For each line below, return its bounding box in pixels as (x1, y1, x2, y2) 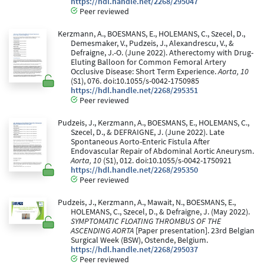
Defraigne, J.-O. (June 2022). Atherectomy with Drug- (71, 48, 253, 58)
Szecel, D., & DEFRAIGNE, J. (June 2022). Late (71, 127, 225, 138)
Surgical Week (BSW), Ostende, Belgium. (71, 235, 208, 246)
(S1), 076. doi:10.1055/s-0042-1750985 (71, 76, 199, 87)
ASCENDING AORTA (71, 226, 134, 236)
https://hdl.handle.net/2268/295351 (71, 85, 198, 96)
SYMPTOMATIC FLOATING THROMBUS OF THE (71, 216, 221, 227)
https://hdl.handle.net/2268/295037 (71, 245, 198, 255)
